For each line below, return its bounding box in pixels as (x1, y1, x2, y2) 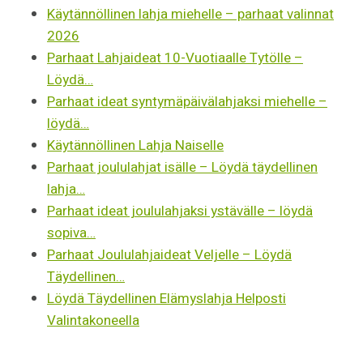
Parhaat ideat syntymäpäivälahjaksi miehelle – (47, 91, 327, 112)
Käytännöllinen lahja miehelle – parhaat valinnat (47, 3, 334, 24)
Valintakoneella (47, 310, 139, 331)
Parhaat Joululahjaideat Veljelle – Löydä (47, 244, 292, 265)
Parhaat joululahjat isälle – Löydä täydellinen (47, 156, 318, 177)
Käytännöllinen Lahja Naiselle (47, 135, 224, 156)
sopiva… (47, 222, 96, 243)
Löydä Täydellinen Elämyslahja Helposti (47, 288, 286, 309)
